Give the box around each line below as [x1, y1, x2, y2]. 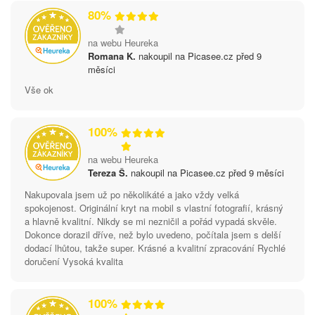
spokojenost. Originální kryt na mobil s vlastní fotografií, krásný [25, 200, 283, 214]
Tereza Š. [88, 165, 128, 179]
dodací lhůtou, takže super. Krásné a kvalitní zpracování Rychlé [25, 240, 285, 255]
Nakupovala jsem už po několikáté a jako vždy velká [25, 187, 239, 201]
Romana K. [88, 49, 136, 63]
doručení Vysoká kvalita [25, 254, 123, 268]
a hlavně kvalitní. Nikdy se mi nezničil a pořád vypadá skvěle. [25, 214, 277, 228]
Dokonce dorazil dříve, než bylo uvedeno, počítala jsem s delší [25, 227, 281, 241]
